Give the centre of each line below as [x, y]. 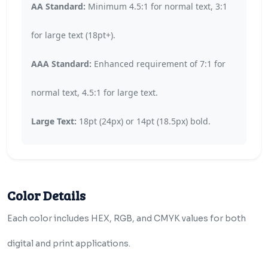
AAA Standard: [61, 64]
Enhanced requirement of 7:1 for [159, 64]
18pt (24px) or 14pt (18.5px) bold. [144, 121]
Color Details [46, 195]
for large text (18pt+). [73, 35]
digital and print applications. [69, 243]
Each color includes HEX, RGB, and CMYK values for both [127, 218]
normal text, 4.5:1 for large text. [95, 92]
